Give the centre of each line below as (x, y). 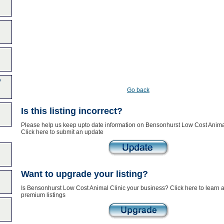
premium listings (43, 195)
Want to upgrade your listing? (84, 174)
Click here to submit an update (62, 132)
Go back (138, 90)
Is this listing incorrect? (71, 111)
